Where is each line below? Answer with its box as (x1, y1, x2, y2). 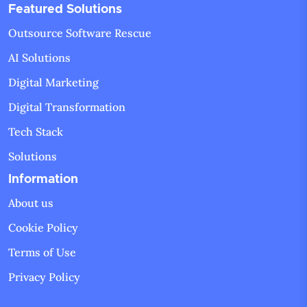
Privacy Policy (8, 270, 80, 284)
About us (8, 196, 53, 210)
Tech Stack (8, 125, 63, 139)
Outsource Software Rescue (8, 26, 151, 40)
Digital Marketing (8, 75, 99, 90)
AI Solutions (8, 51, 71, 65)
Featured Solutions (8, 3, 122, 16)
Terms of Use (8, 245, 76, 260)
